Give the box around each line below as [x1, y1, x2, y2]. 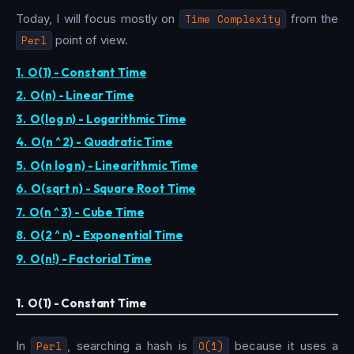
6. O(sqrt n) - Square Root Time [16, 181, 197, 197]
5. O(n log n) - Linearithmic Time [16, 157, 198, 173]
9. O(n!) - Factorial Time [16, 250, 153, 266]
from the [286, 10, 339, 26]
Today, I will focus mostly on [16, 10, 179, 26]
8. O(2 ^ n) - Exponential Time [16, 228, 183, 243]
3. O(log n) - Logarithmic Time [16, 111, 186, 126]
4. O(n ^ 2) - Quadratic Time [16, 134, 173, 150]
